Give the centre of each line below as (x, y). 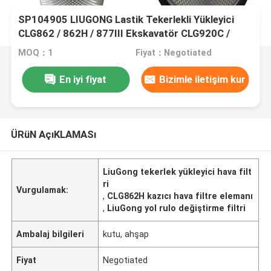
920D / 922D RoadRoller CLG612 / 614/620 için (127, 47)
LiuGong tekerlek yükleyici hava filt (178, 171)
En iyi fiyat (83, 79)
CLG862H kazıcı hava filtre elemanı (180, 196)
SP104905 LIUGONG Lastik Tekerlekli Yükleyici (126, 20)
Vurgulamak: (43, 190)
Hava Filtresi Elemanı (66, 61)
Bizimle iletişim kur (203, 79)
